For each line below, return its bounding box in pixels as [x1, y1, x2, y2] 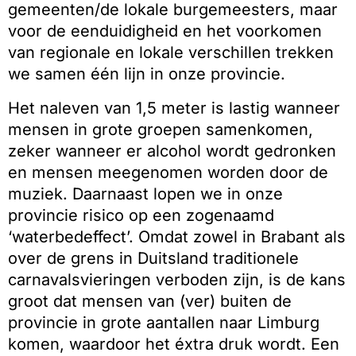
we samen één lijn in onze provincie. [8, 64, 285, 83]
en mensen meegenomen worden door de [8, 163, 328, 182]
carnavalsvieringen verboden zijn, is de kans [8, 270, 346, 289]
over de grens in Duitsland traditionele [8, 249, 299, 268]
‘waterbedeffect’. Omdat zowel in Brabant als [8, 227, 346, 246]
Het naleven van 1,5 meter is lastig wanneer [8, 99, 340, 118]
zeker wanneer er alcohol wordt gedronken [8, 141, 336, 161]
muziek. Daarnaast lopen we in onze [8, 184, 283, 203]
